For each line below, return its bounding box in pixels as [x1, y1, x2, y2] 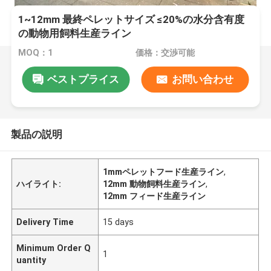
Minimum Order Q [16, 243, 91, 253]
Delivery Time [16, 217, 74, 227]
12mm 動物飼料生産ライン [103, 178, 206, 189]
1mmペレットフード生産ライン [103, 166, 224, 177]
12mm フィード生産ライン [103, 191, 206, 201]
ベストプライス [47, 73, 119, 85]
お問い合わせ [171, 73, 233, 85]
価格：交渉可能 [135, 48, 195, 58]
